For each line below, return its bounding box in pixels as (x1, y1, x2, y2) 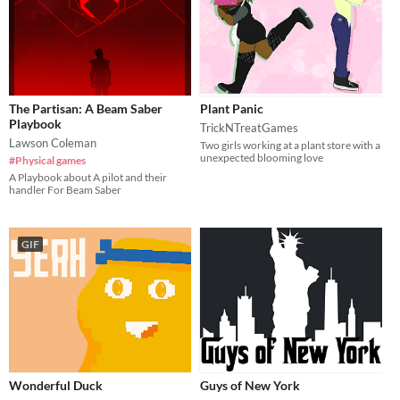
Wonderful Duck (9, 378, 103, 394)
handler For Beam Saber (9, 183, 121, 197)
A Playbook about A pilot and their (9, 171, 167, 185)
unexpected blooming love (200, 151, 323, 165)
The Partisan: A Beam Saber (9, 101, 162, 117)
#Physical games (9, 154, 86, 168)
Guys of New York (200, 378, 300, 394)
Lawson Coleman (9, 136, 96, 151)
